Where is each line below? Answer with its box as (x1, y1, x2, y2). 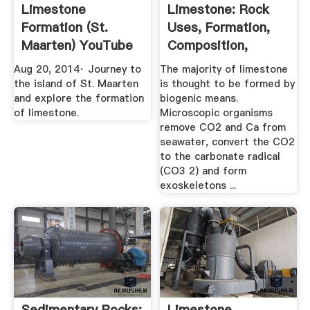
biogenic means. (160, 91, 239, 106)
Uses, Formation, (167, 18, 271, 36)
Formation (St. (21, 18, 108, 36)
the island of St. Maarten (13, 77, 138, 91)
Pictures (167, 54, 218, 72)
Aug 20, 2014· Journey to (13, 62, 141, 77)
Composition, (167, 36, 248, 54)
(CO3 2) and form (160, 164, 247, 179)
